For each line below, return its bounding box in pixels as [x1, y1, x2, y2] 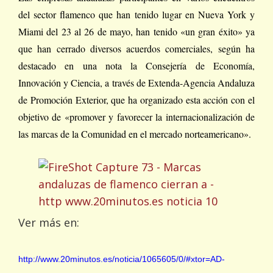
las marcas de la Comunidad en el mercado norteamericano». [18, 127, 251, 140]
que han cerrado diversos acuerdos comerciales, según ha [18, 42, 255, 55]
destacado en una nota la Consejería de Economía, [18, 59, 255, 72]
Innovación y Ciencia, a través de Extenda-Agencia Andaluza [18, 76, 255, 89]
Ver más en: [18, 215, 79, 230]
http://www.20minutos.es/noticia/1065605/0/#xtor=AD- [18, 254, 225, 264]
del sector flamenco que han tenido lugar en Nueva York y [18, 8, 255, 21]
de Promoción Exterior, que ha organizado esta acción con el [18, 93, 255, 106]
